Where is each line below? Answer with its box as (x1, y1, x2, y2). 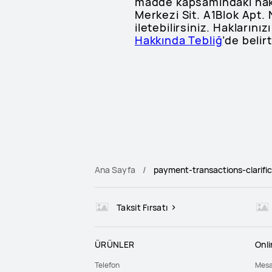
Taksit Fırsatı (117, 201, 170, 213)
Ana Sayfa (95, 164, 135, 175)
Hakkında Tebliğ (135, 33, 223, 47)
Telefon (95, 260, 120, 270)
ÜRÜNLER (95, 239, 135, 250)
